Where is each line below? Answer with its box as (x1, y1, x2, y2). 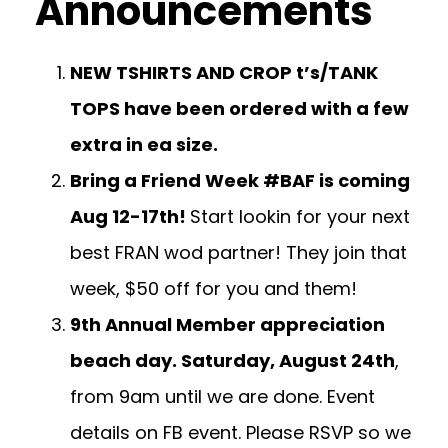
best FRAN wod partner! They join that (70, 240, 407, 265)
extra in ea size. (70, 132, 218, 157)
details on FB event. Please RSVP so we (70, 420, 411, 445)
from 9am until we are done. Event (70, 384, 375, 409)
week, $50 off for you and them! (70, 276, 357, 301)
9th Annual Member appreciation (70, 312, 385, 337)
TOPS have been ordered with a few (70, 96, 409, 121)
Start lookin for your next (190, 204, 410, 229)
